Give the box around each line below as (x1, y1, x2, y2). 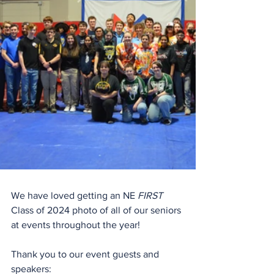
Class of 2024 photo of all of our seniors (11, 205, 183, 215)
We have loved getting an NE (11, 190, 138, 201)
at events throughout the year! (11, 220, 140, 230)
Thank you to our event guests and (11, 249, 161, 259)
